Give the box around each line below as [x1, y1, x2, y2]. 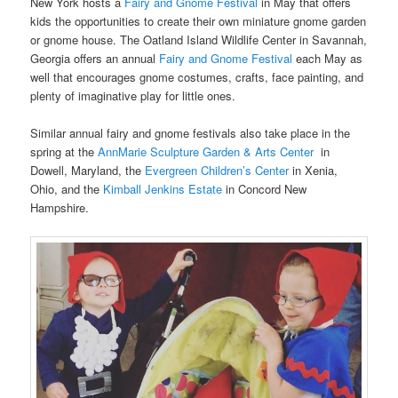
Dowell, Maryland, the [30, 162, 146, 179]
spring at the [30, 143, 99, 161]
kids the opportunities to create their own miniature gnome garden [30, 12, 367, 30]
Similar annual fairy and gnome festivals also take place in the [30, 124, 351, 142]
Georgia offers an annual [30, 50, 160, 68]
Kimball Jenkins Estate [103, 180, 223, 198]
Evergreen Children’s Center [145, 162, 290, 179]
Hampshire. [30, 199, 90, 217]
